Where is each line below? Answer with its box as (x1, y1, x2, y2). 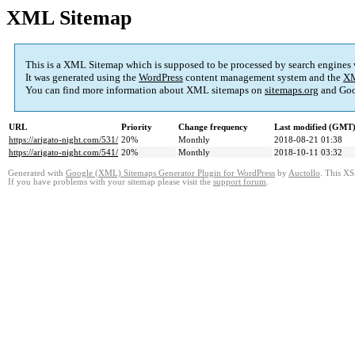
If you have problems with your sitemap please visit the (8, 177, 213, 187)
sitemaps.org (265, 84, 319, 97)
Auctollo (288, 169, 320, 178)
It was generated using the (25, 71, 139, 84)
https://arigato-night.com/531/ (9, 135, 118, 145)
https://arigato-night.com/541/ (9, 147, 118, 158)
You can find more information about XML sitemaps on (25, 84, 265, 97)
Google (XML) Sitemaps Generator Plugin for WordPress (66, 169, 275, 178)
